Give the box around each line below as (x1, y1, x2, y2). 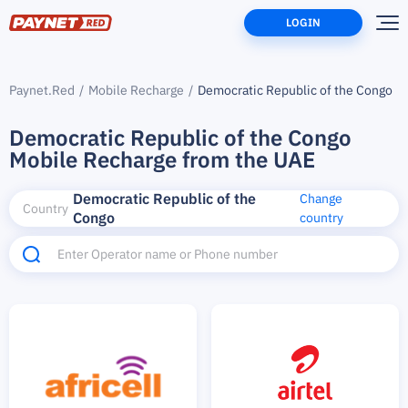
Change (299, 190, 342, 207)
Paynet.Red (9, 82, 75, 98)
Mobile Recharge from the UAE (9, 145, 315, 174)
